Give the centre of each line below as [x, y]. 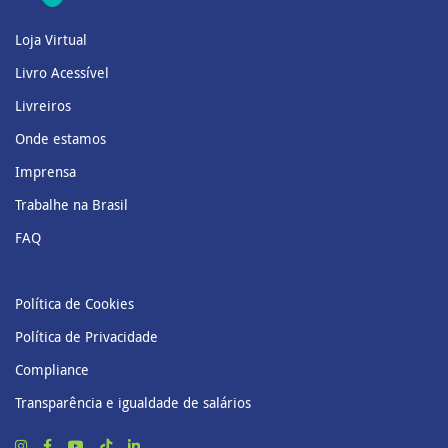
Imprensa [45, 171]
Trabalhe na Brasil [71, 204]
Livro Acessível [62, 72]
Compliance [52, 369]
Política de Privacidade [86, 336]
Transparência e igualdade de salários [133, 402]
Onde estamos [60, 138]
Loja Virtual [51, 39]
